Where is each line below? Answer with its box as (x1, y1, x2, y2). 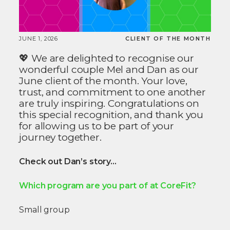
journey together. (19, 131, 102, 144)
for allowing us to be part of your (19, 120, 174, 132)
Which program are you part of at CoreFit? (19, 181, 196, 191)
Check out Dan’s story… (19, 157, 117, 167)
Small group (19, 205, 70, 215)
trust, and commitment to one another (19, 86, 206, 99)
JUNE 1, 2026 (19, 35, 59, 43)
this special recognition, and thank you (19, 109, 204, 121)
